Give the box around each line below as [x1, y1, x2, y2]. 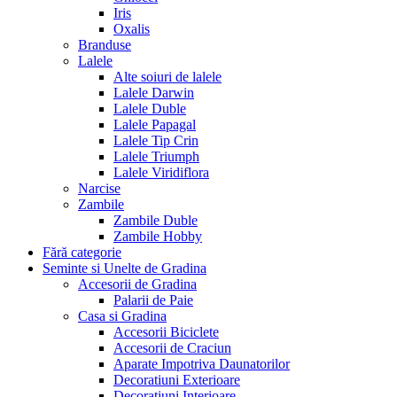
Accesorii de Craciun [113, 339, 231, 355]
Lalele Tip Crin [113, 132, 198, 148]
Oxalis [113, 20, 150, 36]
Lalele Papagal [113, 116, 196, 132]
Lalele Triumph [113, 148, 199, 164]
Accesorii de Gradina [78, 276, 197, 292]
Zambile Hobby [113, 228, 202, 244]
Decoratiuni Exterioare [113, 371, 240, 387]
